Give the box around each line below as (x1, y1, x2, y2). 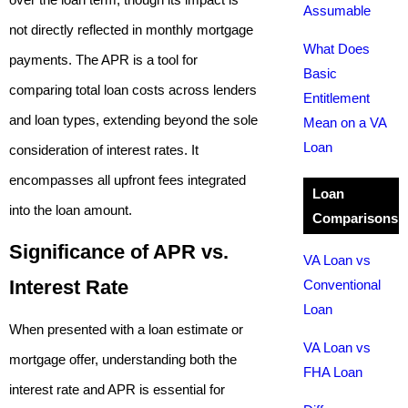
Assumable (302, 3, 371, 18)
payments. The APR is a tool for (9, 52, 198, 67)
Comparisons (311, 210, 398, 226)
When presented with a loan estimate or (9, 321, 243, 337)
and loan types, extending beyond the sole (9, 112, 258, 127)
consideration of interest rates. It (9, 142, 199, 158)
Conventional (302, 277, 381, 292)
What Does (302, 41, 370, 56)
